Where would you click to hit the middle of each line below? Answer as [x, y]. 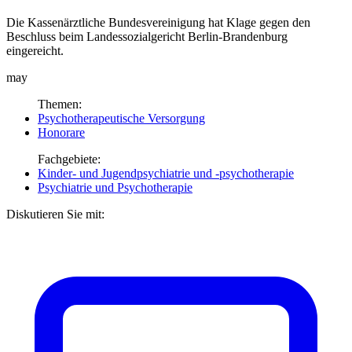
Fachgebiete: [69, 159]
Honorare [61, 132]
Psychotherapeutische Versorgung [121, 118]
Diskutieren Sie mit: [55, 214]
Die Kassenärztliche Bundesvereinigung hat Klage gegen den [158, 22]
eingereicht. [35, 50]
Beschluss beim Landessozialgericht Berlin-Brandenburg [147, 36]
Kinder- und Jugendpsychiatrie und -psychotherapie [166, 173]
